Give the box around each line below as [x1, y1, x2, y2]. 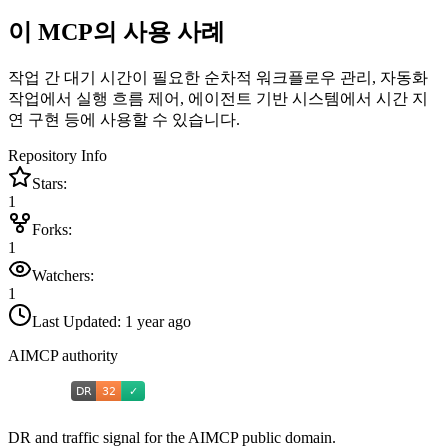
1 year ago [125, 313, 191, 331]
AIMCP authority [8, 347, 118, 365]
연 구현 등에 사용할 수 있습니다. [8, 111, 240, 129]
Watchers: [32, 267, 94, 285]
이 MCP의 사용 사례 [8, 19, 225, 46]
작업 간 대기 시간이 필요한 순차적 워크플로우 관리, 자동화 [8, 69, 428, 87]
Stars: [32, 175, 67, 193]
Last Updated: [32, 313, 125, 331]
